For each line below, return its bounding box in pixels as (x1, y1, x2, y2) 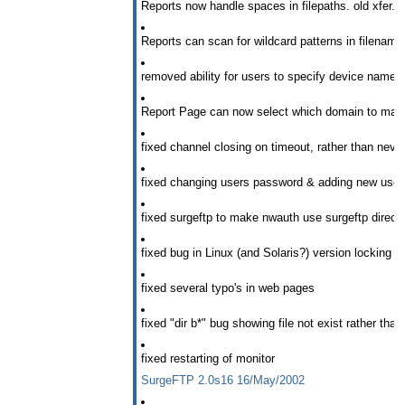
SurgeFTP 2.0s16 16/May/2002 (141, 372, 305, 387)
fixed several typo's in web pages (141, 280, 315, 295)
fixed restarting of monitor (141, 351, 275, 365)
